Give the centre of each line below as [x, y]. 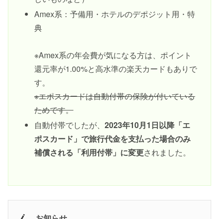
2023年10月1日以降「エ [148, 125]
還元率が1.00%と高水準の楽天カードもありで [116, 68]
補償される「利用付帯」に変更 [89, 153]
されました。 [167, 153]
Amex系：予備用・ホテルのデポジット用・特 [115, 14]
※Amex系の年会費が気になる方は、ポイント [113, 55]
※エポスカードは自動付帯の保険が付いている [115, 96]
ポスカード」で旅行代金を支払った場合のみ [113, 139]
